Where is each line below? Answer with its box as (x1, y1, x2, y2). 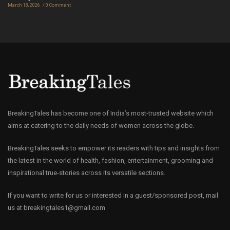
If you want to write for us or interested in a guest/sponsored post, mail (8, 191, 218, 199)
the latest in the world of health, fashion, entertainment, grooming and (8, 156, 213, 164)
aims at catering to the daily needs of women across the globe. (8, 121, 194, 129)
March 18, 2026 (8, 2, 40, 8)
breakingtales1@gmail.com (24, 203, 105, 212)
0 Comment (46, 2, 71, 8)
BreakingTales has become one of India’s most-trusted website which (8, 109, 214, 117)
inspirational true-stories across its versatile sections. (8, 168, 165, 177)
